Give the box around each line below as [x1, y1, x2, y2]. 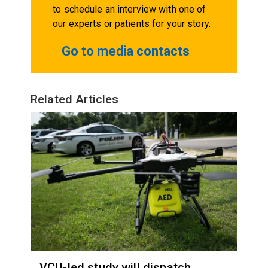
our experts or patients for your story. [53, 17, 211, 29]
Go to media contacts [62, 43, 190, 59]
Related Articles [30, 92, 119, 106]
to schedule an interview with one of [53, 3, 206, 15]
